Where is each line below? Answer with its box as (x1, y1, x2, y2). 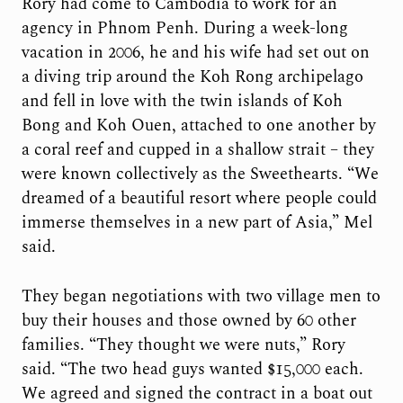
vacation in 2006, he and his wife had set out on (21, 40, 370, 66)
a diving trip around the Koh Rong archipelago (21, 65, 363, 90)
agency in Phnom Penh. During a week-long (21, 16, 348, 41)
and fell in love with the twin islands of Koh (21, 89, 343, 114)
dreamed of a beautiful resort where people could (21, 186, 377, 211)
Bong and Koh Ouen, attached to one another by (21, 113, 376, 139)
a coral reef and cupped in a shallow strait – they (21, 138, 374, 163)
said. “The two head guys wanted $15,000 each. (21, 356, 363, 381)
